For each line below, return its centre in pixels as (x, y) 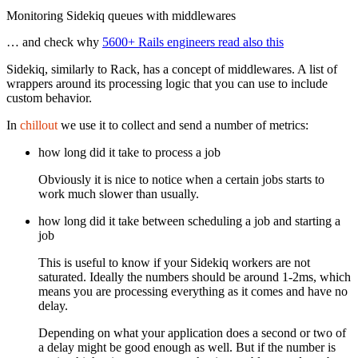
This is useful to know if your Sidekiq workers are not (174, 263)
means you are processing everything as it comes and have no (193, 291)
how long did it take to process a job (129, 152)
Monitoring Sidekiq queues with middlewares (121, 16)
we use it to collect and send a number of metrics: (183, 125)
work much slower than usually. (119, 194)
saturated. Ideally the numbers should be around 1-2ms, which (195, 277)
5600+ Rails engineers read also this (193, 42)
